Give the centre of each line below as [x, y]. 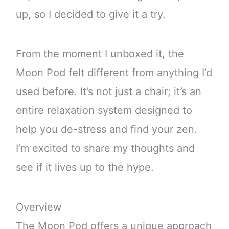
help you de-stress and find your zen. [106, 130]
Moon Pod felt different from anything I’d [114, 73]
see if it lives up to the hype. [85, 167]
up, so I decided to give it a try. [90, 15]
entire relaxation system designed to [104, 111]
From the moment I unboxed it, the [100, 54]
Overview [38, 207]
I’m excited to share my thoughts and [105, 148]
